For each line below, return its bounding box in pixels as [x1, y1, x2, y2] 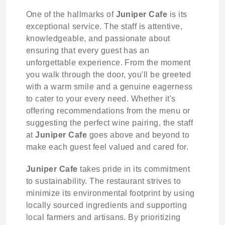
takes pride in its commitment [77, 165, 190, 174]
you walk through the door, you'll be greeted [26, 70, 191, 79]
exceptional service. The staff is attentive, [26, 22, 183, 31]
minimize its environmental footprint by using [26, 189, 195, 198]
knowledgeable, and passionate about [26, 34, 170, 43]
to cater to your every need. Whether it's [26, 94, 176, 103]
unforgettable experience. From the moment [26, 58, 191, 67]
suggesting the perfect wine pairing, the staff [26, 119, 193, 128]
